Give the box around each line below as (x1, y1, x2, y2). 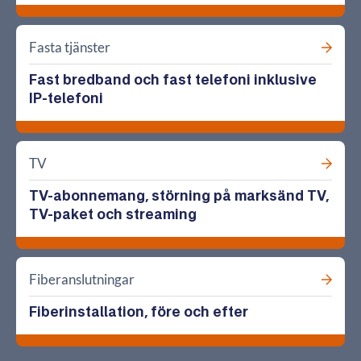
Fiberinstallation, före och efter (29, 303, 248, 321)
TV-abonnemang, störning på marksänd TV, (29, 187, 329, 205)
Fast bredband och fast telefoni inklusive (29, 71, 317, 89)
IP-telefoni (29, 89, 103, 107)
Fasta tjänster (29, 39, 110, 56)
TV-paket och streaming (29, 205, 197, 223)
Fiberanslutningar (29, 272, 135, 288)
